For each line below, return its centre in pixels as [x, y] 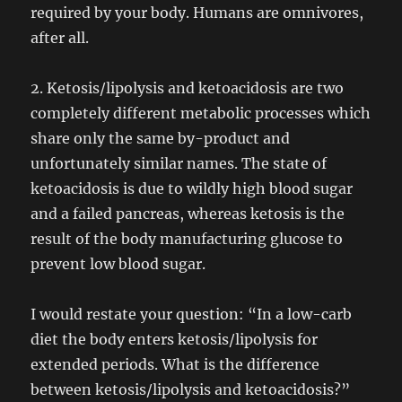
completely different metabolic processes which [201, 113]
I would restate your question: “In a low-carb [192, 314]
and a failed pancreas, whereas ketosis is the [188, 214]
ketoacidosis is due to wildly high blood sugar [192, 188]
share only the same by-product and [161, 138]
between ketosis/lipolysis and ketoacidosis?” [191, 389]
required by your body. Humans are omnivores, [197, 13]
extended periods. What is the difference [175, 364]
